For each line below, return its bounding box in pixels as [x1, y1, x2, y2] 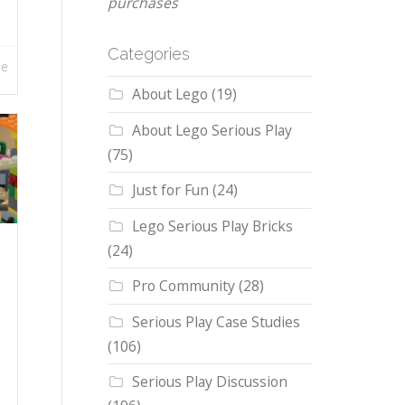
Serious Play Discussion [131, 372, 287, 392]
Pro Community [131, 276, 235, 297]
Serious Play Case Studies [131, 312, 300, 333]
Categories [107, 44, 190, 64]
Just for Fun [131, 180, 209, 201]
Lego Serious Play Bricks [131, 216, 293, 237]
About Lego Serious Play [131, 120, 292, 141]
